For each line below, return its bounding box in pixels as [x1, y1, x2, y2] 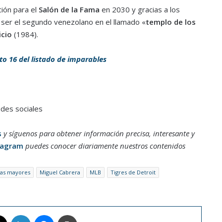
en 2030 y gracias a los [99, 4, 180, 14]
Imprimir [76, 210, 101, 219]
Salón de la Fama [38, 4, 100, 14]
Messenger [53, 210, 88, 219]
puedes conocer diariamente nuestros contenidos [23, 140, 185, 151]
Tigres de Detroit [110, 168, 156, 176]
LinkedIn [30, 210, 55, 219]
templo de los [145, 16, 196, 27]
